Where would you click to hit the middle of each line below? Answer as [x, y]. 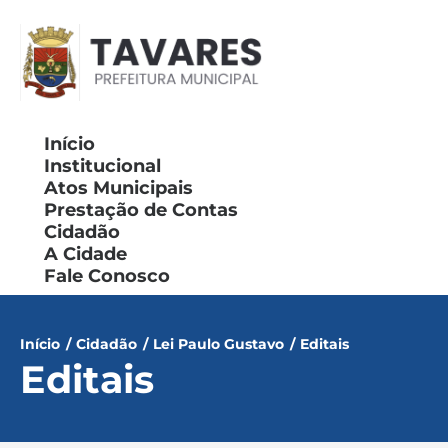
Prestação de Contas [141, 209]
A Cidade [85, 253]
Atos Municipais [118, 187]
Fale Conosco [107, 275]
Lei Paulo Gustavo [218, 343]
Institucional [102, 165]
